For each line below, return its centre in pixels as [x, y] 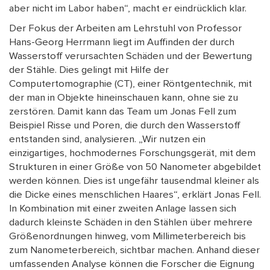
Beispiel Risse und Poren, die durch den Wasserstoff [125, 126]
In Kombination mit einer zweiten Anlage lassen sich [123, 209]
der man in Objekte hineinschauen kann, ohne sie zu [124, 98]
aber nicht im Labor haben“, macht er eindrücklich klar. [128, 9]
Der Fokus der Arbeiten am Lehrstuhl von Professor [125, 29]
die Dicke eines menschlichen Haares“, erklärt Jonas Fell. [135, 195]
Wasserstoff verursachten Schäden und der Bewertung [130, 56]
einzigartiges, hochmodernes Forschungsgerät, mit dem [132, 153]
